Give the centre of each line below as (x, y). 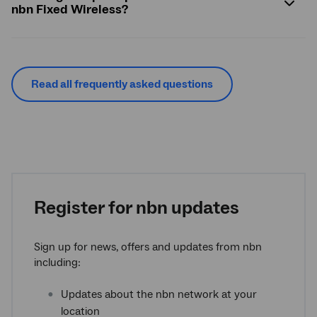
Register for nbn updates (137, 208)
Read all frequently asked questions (122, 84)
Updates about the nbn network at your (159, 294)
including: (57, 262)
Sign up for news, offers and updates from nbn (148, 247)
